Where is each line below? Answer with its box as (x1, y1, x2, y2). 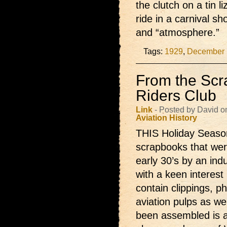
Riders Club (136, 87, 216, 104)
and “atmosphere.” (136, 27, 219, 38)
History (169, 113, 197, 122)
